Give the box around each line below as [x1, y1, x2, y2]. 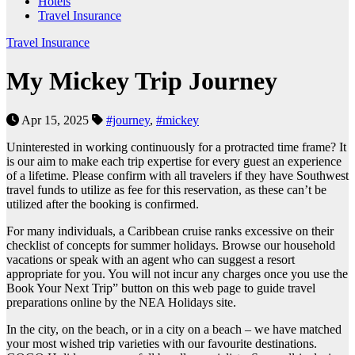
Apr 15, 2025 [19, 113, 92, 127]
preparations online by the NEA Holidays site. [6, 295, 236, 309]
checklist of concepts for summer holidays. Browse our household [6, 238, 335, 252]
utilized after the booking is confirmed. [6, 197, 199, 211]
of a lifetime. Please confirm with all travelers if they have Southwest [6, 168, 349, 182]
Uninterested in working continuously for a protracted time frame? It [6, 139, 346, 154]
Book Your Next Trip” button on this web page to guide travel [6, 281, 315, 295]
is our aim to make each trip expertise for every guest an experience [6, 154, 342, 168]
